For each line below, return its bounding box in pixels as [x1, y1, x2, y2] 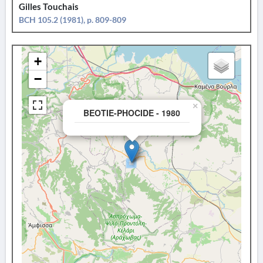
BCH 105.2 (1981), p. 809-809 [19, 15, 126, 25]
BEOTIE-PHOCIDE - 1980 [83, 107, 180, 119]
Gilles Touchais [19, 2, 79, 12]
